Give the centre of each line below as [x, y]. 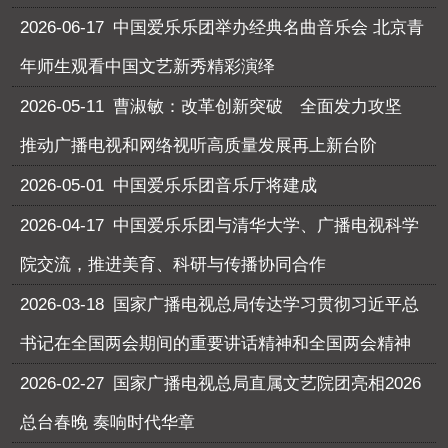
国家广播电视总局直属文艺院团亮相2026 [267, 383]
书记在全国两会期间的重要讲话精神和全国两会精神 [216, 343]
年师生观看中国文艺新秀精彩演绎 [148, 66]
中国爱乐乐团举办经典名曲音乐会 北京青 [269, 27]
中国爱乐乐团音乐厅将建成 [215, 185]
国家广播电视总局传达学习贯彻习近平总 [266, 304]
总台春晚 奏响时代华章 [108, 422]
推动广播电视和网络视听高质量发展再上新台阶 [199, 145]
